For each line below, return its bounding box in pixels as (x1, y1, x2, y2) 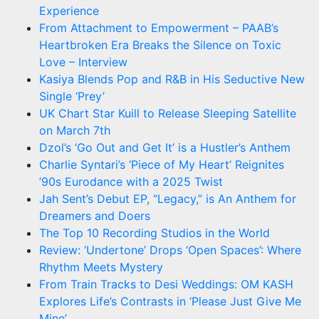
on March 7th (39, 122, 110, 137)
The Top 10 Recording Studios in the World (39, 225, 270, 240)
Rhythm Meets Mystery (39, 259, 163, 274)
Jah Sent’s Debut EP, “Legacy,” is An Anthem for (39, 191, 296, 206)
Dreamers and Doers (39, 208, 150, 223)
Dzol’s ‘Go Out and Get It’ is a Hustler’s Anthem (39, 140, 291, 155)
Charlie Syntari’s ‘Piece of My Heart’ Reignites (39, 157, 284, 172)
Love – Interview (39, 54, 127, 69)
